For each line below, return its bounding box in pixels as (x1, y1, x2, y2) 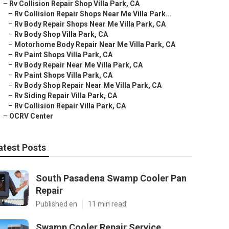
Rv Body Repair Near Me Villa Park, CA (14, 61, 143, 69)
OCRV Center (9, 112, 53, 120)
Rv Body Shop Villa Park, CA (14, 30, 108, 38)
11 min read (88, 200, 126, 208)
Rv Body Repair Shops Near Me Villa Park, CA (14, 20, 166, 28)
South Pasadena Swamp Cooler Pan (36, 173, 187, 184)
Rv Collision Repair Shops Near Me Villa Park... (14, 10, 172, 18)
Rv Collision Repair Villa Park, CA (14, 102, 126, 110)
